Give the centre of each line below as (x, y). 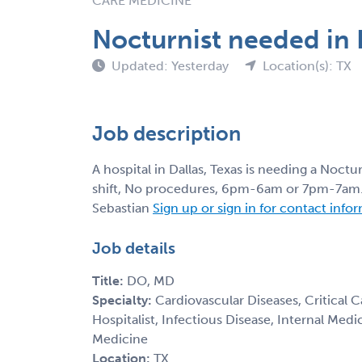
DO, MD (151, 280)
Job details (134, 248)
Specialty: (124, 300)
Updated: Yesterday (172, 65)
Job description (166, 133)
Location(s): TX (307, 65)
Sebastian (122, 208)
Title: (109, 280)
